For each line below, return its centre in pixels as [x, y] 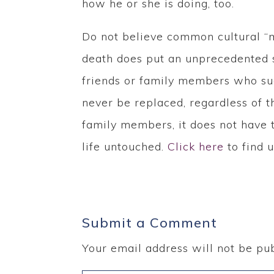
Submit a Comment [150, 222]
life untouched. [125, 146]
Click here [196, 146]
